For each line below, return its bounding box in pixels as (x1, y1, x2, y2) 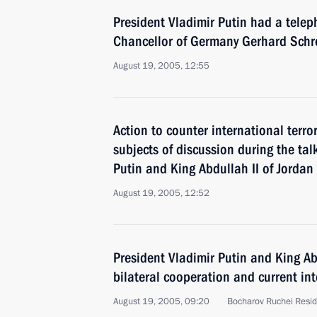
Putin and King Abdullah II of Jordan (113, 160, 313, 177)
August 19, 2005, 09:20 (113, 295, 209, 308)
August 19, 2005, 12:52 (113, 187, 209, 200)
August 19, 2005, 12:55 (113, 59, 209, 72)
